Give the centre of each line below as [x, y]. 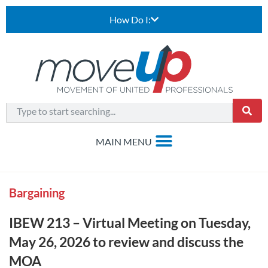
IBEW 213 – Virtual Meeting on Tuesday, [130, 223]
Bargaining [37, 193]
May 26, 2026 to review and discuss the [126, 242]
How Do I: [130, 19]
